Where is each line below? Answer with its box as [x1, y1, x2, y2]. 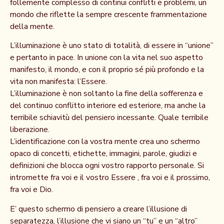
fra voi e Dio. [10, 184, 53, 195]
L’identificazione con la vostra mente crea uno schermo [10, 136, 200, 147]
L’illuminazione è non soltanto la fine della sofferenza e [10, 88, 203, 99]
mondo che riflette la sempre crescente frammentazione [10, 8, 207, 20]
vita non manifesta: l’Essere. [10, 76, 107, 87]
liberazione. [10, 124, 49, 135]
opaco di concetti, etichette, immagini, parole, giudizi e [10, 148, 197, 159]
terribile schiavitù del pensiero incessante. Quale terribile [10, 112, 208, 123]
